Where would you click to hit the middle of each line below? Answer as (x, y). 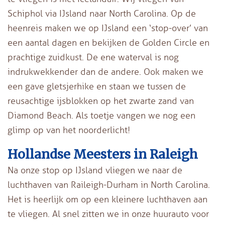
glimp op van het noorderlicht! (69, 130)
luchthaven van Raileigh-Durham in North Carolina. (109, 185)
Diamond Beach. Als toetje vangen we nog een (101, 115)
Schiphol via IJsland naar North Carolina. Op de (102, 13)
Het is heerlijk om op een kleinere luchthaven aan (107, 199)
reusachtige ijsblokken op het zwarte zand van (101, 101)
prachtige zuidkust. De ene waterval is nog (93, 57)
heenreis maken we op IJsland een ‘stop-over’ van (108, 28)
